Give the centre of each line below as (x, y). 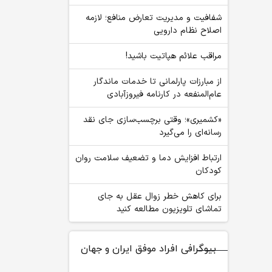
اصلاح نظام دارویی (188, 31)
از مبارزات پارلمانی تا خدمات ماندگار (158, 82)
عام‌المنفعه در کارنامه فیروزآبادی (164, 94)
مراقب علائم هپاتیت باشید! (174, 56)
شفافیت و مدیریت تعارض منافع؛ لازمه (154, 18)
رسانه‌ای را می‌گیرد (190, 133)
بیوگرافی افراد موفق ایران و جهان (148, 249)
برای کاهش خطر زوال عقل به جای (160, 196)
